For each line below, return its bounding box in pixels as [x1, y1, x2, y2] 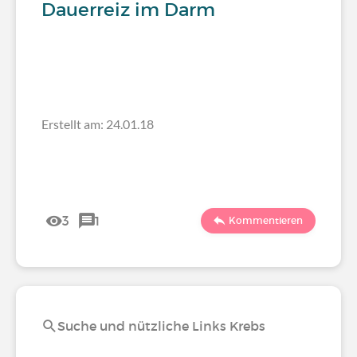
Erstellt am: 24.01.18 [41, 116, 154, 131]
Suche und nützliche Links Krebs [57, 318, 265, 334]
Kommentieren [229, 214, 303, 226]
